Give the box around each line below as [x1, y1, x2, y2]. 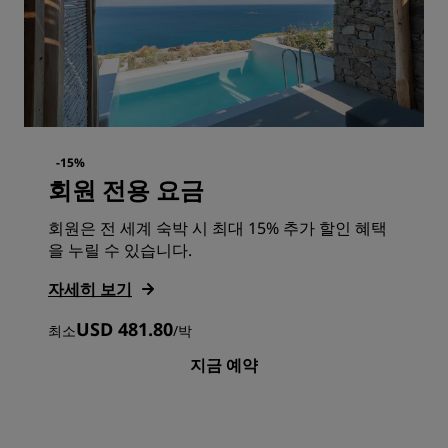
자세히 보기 [48, 278, 132, 300]
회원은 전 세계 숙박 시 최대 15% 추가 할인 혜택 [48, 217, 387, 239]
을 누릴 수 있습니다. [48, 239, 192, 261]
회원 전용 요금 [48, 173, 204, 206]
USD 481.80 [76, 317, 173, 341]
